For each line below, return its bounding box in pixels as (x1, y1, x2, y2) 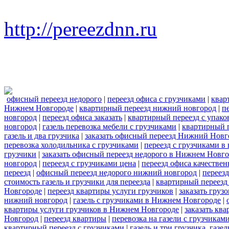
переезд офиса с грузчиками (107, 95, 205, 104)
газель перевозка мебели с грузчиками (42, 122, 176, 131)
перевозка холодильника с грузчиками (4, 141, 139, 150)
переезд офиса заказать (42, 113, 122, 122)
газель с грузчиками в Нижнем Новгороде (73, 196, 221, 205)
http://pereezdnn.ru (4, 18, 157, 40)
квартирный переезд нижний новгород (79, 104, 216, 113)
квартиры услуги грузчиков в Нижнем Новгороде (4, 205, 179, 214)
